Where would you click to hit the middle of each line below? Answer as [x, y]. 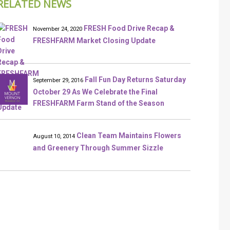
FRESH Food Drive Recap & [129, 28]
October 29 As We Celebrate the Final [95, 92]
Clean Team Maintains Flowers [129, 136]
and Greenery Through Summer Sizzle [98, 148]
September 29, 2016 [58, 80]
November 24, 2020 [58, 29]
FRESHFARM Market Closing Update [94, 41]
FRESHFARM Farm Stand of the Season [99, 103]
